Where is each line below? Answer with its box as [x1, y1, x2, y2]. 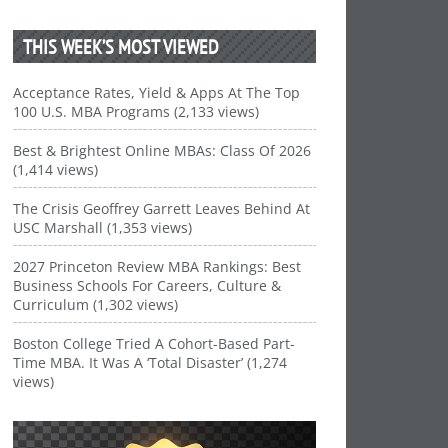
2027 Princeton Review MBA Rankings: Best [13, 257, 302, 276]
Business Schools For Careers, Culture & [13, 276, 282, 295]
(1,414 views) [13, 160, 99, 179]
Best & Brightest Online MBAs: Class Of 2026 [13, 141, 312, 160]
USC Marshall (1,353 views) [13, 218, 193, 237]
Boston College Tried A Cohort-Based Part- [13, 334, 296, 353]
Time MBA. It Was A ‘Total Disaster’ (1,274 [13, 353, 288, 372]
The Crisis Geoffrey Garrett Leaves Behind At [13, 199, 311, 218]
